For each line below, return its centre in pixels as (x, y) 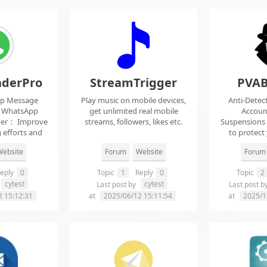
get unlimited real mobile (133, 111)
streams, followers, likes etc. (133, 122)
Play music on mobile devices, (133, 100)
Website (149, 152)
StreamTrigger (133, 83)
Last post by (117, 185)
